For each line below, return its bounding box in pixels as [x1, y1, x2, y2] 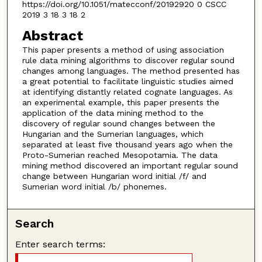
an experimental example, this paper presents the [22, 97, 219, 107]
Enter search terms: [15, 238, 106, 250]
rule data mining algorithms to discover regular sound [22, 55, 235, 65]
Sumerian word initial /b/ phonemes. [22, 181, 167, 191]
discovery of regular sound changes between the [22, 118, 215, 128]
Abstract [22, 27, 83, 44]
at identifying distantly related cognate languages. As [22, 87, 233, 96]
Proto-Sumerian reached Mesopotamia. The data [22, 150, 218, 160]
